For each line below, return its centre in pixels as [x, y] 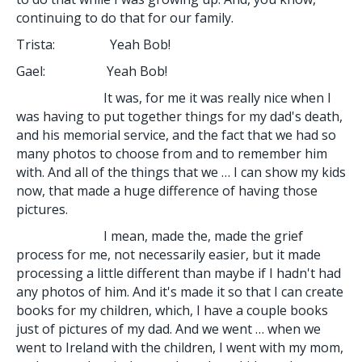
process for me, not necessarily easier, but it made [168, 254]
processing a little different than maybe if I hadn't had [179, 273]
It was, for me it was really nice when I [174, 97]
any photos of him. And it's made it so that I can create [180, 291]
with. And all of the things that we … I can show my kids [181, 172]
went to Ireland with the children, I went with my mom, [180, 347]
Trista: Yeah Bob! [93, 44]
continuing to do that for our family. [125, 17]
